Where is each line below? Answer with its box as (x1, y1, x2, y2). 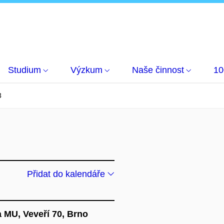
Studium (8, 65, 41, 75)
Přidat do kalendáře (27, 169, 107, 179)
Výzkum (70, 65, 102, 75)
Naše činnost (132, 65, 184, 75)
